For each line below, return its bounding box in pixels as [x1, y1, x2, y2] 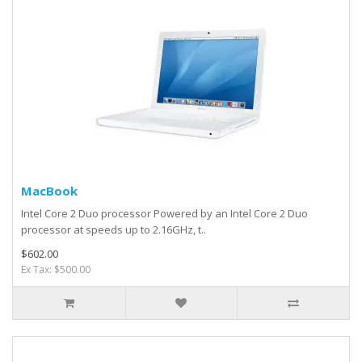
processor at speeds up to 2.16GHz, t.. [21, 222, 206, 237]
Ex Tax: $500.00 [21, 263, 90, 276]
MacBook [21, 183, 78, 199]
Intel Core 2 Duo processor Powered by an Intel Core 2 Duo [21, 206, 308, 221]
